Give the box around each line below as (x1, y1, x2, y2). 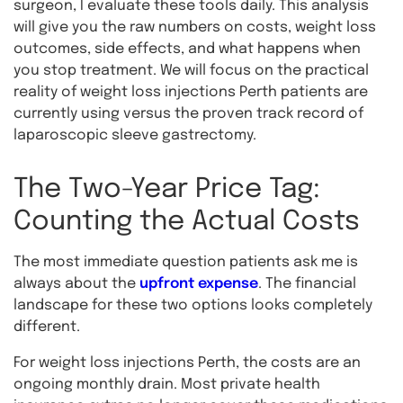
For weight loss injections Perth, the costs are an (13, 355, 361, 371)
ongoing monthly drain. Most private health (13, 377, 320, 392)
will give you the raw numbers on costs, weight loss (13, 20, 376, 35)
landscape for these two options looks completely (13, 298, 372, 313)
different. (13, 319, 80, 335)
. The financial (258, 276, 356, 291)
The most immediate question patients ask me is (13, 255, 358, 270)
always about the (13, 276, 139, 291)
